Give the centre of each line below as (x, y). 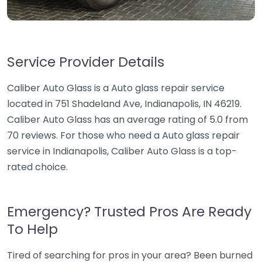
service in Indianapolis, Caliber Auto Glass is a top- (122, 151)
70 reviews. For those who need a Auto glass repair (123, 135)
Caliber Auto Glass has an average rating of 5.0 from (127, 120)
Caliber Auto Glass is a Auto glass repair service (116, 88)
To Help (32, 229)
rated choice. (37, 167)
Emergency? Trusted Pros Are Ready (129, 211)
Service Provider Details (86, 62)
